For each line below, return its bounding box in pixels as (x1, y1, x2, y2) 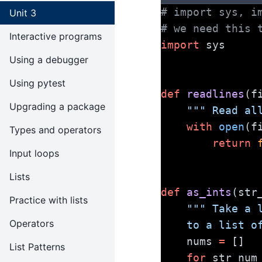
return (212, 137, 251, 149)
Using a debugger (9, 54, 88, 65)
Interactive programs (9, 30, 102, 42)
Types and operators (9, 124, 101, 136)
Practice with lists (9, 194, 88, 206)
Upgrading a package (9, 101, 105, 112)
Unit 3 (9, 7, 36, 19)
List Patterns (9, 241, 65, 253)
